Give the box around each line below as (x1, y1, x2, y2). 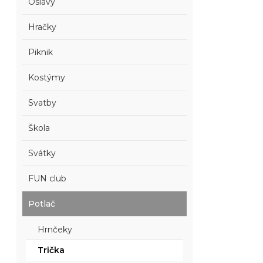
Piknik (28, 47, 53, 58)
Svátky (28, 148, 56, 159)
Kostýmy (28, 72, 66, 83)
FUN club (28, 173, 67, 184)
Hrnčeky (38, 224, 73, 235)
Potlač (28, 198, 56, 209)
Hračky (28, 22, 57, 32)
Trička (38, 245, 65, 255)
